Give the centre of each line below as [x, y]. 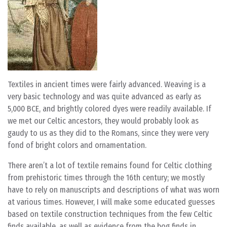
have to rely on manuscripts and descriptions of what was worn [113, 190]
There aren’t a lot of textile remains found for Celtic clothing [110, 165]
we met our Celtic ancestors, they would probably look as [103, 121]
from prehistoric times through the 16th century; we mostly [106, 178]
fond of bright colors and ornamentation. [77, 145]
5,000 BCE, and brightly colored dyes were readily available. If [109, 109]
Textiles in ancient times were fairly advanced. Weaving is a [107, 84]
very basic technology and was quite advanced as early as [104, 97]
